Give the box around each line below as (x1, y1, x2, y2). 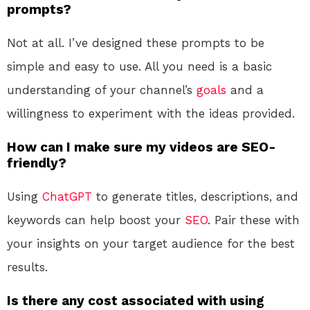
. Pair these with (208, 212, 300, 227)
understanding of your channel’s (7, 82, 197, 97)
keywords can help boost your (7, 212, 185, 227)
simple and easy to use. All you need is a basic (7, 59, 272, 73)
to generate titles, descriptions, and (92, 189, 298, 203)
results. (7, 259, 48, 274)
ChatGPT (42, 189, 92, 203)
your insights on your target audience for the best (7, 236, 295, 250)
